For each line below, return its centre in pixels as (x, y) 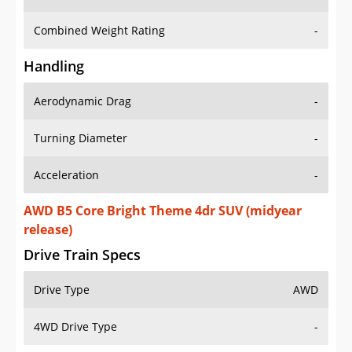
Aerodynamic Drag (82, 101)
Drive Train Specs (82, 255)
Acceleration (66, 175)
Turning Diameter (81, 138)
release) (48, 230)
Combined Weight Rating (99, 31)
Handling (54, 66)
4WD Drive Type (75, 327)
